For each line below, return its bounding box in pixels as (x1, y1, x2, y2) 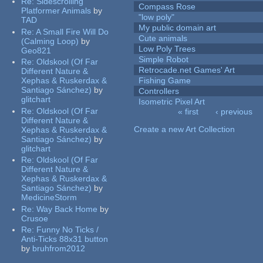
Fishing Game (139, 76, 191, 86)
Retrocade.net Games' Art (139, 65, 235, 75)
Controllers (139, 86, 180, 96)
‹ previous (215, 107, 253, 117)
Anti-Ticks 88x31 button (21, 234, 109, 244)
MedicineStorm (21, 193, 77, 203)
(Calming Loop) (21, 36, 79, 46)
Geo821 (21, 45, 52, 55)
